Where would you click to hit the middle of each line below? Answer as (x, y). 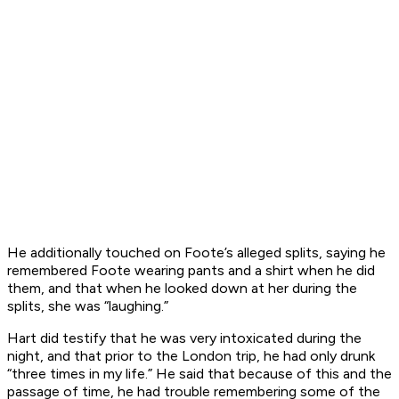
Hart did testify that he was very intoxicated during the (184, 338)
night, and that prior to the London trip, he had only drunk (191, 356)
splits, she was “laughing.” (88, 306)
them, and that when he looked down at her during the (182, 289)
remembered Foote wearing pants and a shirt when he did (191, 271)
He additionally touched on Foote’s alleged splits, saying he (196, 253)
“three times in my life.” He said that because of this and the (199, 374)
